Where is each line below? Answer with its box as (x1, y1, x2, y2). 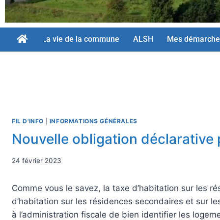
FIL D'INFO (12, 117, 44, 125)
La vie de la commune (42, 34, 119, 44)
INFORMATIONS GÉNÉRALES (49, 117, 137, 125)
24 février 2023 (12, 157, 61, 165)
